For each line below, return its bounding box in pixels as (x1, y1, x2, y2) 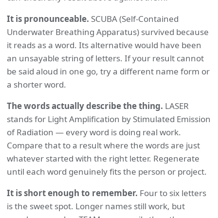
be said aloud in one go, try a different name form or (7, 66, 210, 77)
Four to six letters (138, 187, 206, 199)
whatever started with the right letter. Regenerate (7, 153, 200, 164)
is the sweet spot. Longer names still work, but (7, 200, 185, 212)
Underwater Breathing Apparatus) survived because (7, 26, 209, 37)
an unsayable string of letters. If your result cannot (7, 53, 204, 64)
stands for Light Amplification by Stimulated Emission (7, 113, 211, 125)
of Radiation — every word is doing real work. (7, 127, 181, 138)
